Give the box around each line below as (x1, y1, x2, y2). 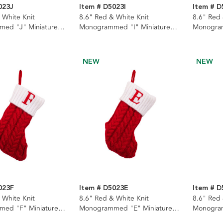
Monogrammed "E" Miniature (79, 203, 172, 214)
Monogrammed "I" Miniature (79, 21, 170, 32)
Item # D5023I (79, 1, 126, 12)
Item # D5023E (79, 182, 128, 194)
